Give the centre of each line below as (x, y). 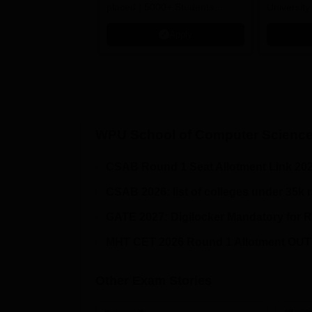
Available (126, 59)
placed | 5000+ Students (160, 7)
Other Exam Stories (154, 281)
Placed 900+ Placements (161, 24)
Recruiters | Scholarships (162, 42)
